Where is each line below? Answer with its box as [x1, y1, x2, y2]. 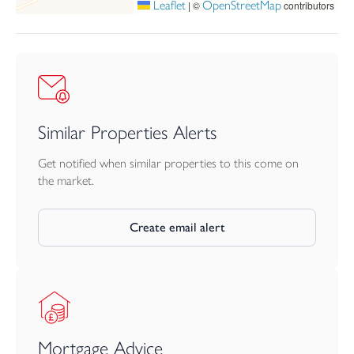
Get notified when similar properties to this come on [38, 155, 299, 171]
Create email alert [129, 219, 225, 235]
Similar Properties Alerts [38, 120, 217, 144]
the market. [38, 172, 94, 188]
